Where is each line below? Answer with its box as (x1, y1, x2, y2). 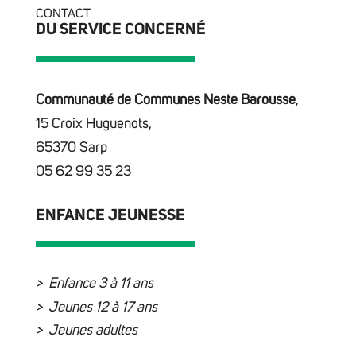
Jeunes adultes (48, 323, 137, 339)
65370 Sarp (35, 140, 107, 155)
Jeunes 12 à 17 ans (48, 300, 157, 315)
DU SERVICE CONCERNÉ (35, 21, 206, 38)
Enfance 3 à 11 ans (48, 277, 153, 292)
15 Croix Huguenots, (35, 116, 152, 131)
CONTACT (35, 7, 91, 21)
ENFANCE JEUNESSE (35, 207, 185, 223)
